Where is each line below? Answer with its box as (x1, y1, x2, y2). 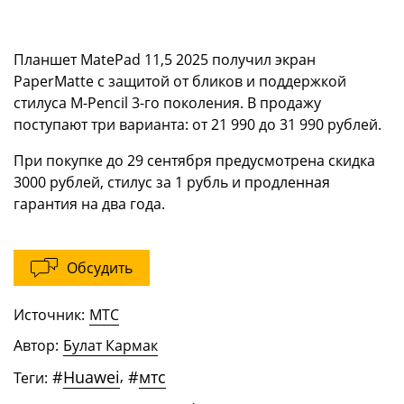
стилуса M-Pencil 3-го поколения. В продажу (14, 93, 321, 114)
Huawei (63, 366, 120, 389)
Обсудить (67, 258, 133, 279)
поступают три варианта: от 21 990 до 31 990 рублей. (14, 115, 381, 135)
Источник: (14, 305, 85, 326)
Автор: (14, 335, 59, 356)
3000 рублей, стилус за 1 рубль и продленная (14, 172, 330, 193)
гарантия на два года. (14, 194, 165, 215)
